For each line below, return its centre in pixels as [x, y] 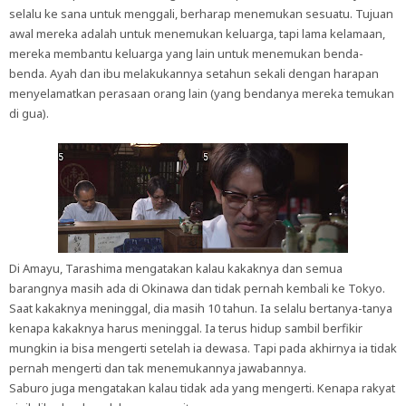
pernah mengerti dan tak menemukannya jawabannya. [158, 368]
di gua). [29, 113]
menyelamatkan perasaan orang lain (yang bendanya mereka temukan [202, 93]
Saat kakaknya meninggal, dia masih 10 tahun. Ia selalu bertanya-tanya [201, 308]
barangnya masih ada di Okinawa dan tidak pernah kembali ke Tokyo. [197, 288]
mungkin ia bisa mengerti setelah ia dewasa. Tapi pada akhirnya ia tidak [203, 348]
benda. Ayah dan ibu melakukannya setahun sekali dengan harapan [194, 73]
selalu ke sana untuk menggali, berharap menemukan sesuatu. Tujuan [201, 14]
